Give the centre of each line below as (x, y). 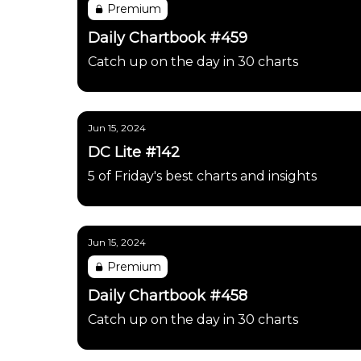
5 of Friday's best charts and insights (202, 176)
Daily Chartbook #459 (168, 38)
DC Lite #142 (134, 152)
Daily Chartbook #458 (168, 296)
